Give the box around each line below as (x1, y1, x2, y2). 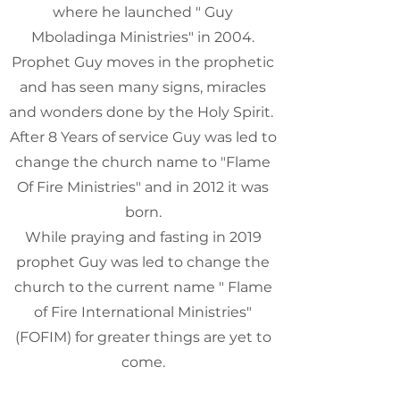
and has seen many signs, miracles (20, 79, 266, 96)
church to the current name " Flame (13, 279, 272, 296)
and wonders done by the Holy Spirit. (9, 104, 277, 121)
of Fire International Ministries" (34, 304, 252, 321)
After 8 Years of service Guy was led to (9, 129, 277, 146)
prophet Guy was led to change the (16, 254, 270, 271)
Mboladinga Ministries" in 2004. (31, 29, 254, 46)
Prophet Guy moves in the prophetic (12, 54, 274, 71)
